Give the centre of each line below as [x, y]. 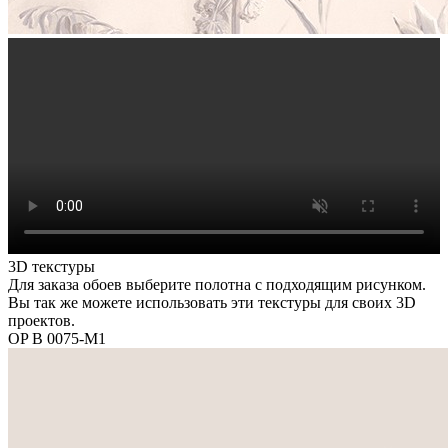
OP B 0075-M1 [57, 338]
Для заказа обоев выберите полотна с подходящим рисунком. [217, 284]
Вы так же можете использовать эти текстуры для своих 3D [212, 302]
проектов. [41, 320]
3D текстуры [51, 266]
